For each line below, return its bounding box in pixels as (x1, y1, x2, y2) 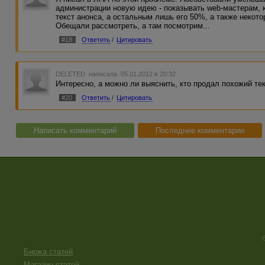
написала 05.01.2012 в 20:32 (87, 70, 176, 78)
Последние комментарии (156, 126, 244, 135)
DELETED (56, 70, 88, 78)
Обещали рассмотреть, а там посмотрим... (56, 21, 211, 30)
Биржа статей (24, 247, 73, 256)
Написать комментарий (34, 126, 117, 135)
